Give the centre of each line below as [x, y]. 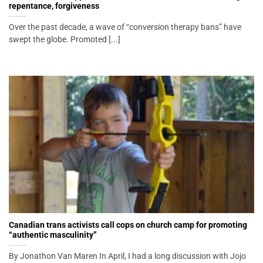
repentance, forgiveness [54, 6]
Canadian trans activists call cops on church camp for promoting [128, 225]
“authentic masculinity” [53, 235]
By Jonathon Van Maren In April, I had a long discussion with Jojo [127, 256]
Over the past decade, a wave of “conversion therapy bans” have [125, 27]
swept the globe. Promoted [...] [65, 40]
